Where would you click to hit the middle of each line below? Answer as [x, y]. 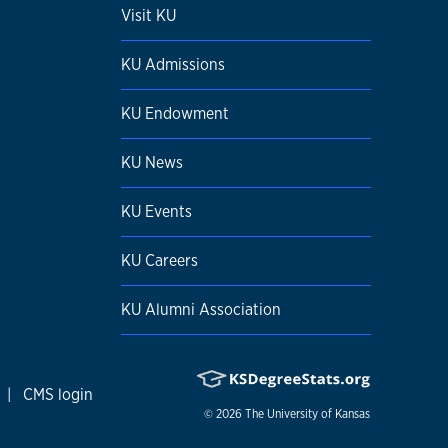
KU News [152, 162]
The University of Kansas [307, 414]
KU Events [156, 211]
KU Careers [159, 260]
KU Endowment [175, 113]
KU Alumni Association [201, 309]
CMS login [58, 394]
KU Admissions [173, 64]
